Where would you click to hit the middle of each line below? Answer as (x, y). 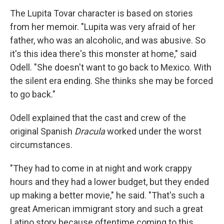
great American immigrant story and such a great (106, 209)
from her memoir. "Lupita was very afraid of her (103, 27)
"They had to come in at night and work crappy (101, 168)
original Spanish (42, 131)
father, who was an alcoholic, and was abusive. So (108, 40)
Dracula (90, 131)
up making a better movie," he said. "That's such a (107, 195)
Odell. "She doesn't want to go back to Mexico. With (111, 67)
